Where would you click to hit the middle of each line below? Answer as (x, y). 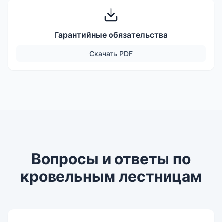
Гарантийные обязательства (111, 35)
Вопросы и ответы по (111, 159)
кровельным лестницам (111, 177)
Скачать (104, 54)
